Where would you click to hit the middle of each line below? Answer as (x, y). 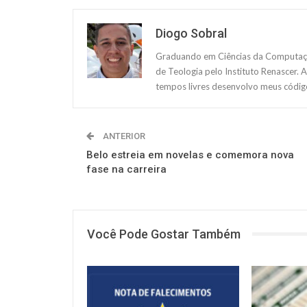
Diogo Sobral (191, 33)
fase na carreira (126, 169)
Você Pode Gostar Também (164, 234)
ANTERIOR (123, 136)
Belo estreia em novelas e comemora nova (190, 155)
